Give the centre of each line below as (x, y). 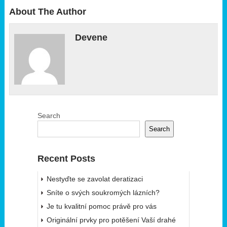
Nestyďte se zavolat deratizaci (94, 179)
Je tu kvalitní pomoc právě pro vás (101, 206)
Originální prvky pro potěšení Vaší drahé (111, 220)
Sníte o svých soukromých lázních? (103, 193)
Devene (91, 38)
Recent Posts (66, 159)
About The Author (47, 12)
